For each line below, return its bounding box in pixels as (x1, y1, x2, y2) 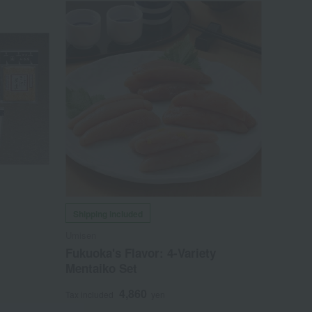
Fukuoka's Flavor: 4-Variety (65, 244, 217, 262)
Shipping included (73, 208, 143, 221)
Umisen (65, 228, 97, 242)
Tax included (65, 288, 114, 301)
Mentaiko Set (65, 260, 138, 277)
